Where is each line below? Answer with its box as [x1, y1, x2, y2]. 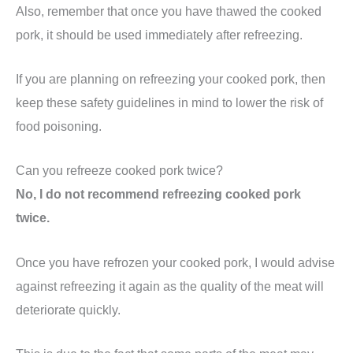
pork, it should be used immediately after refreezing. [16, 27, 303, 42]
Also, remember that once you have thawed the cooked [16, 3, 321, 18]
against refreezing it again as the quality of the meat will [16, 278, 324, 293]
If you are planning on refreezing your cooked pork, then [16, 72, 325, 87]
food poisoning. [16, 119, 102, 134]
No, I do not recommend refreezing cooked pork [16, 187, 301, 202]
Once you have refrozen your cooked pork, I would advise [16, 255, 335, 269]
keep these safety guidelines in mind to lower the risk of [16, 95, 323, 110]
